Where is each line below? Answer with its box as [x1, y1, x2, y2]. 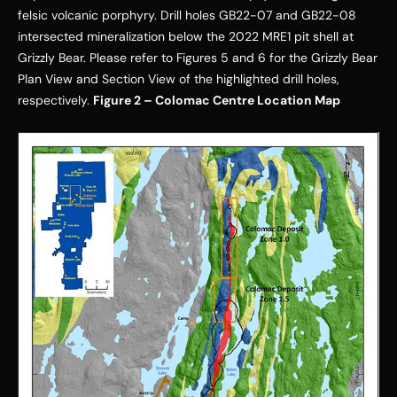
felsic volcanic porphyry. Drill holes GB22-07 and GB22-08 [18, 6, 356, 23]
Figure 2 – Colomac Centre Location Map [93, 91, 340, 108]
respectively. [18, 91, 93, 108]
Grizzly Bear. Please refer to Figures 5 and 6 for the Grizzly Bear [18, 49, 378, 66]
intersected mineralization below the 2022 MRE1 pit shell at [18, 27, 354, 44]
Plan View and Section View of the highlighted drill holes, [18, 70, 339, 87]
